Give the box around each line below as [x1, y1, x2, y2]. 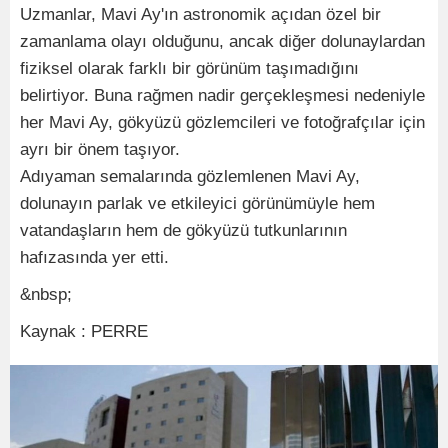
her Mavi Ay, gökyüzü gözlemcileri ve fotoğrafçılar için [20, 112, 425, 132]
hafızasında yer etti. [20, 247, 169, 267]
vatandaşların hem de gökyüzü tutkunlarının [20, 220, 347, 240]
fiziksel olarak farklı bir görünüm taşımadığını [20, 58, 359, 78]
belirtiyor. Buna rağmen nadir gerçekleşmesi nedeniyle [20, 85, 425, 105]
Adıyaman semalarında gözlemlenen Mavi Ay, [20, 166, 360, 186]
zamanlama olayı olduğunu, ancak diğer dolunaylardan [20, 31, 425, 51]
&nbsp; [20, 284, 72, 304]
